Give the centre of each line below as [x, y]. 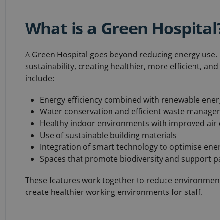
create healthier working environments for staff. [114, 192]
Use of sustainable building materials [108, 135]
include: [39, 78]
